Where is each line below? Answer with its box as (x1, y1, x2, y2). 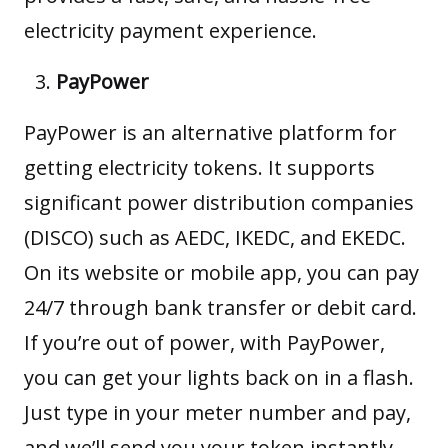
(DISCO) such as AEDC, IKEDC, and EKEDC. (24, 223, 406, 251)
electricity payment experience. (24, 16, 317, 44)
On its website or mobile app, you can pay (24, 258, 419, 286)
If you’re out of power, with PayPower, (24, 328, 385, 356)
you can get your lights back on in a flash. (24, 363, 414, 391)
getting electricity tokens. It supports (24, 153, 375, 181)
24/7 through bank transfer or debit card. (24, 293, 417, 321)
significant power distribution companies (24, 188, 414, 216)
